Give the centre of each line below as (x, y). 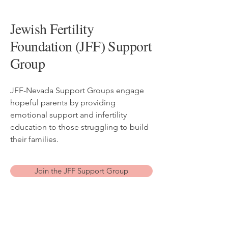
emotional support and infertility (68, 115)
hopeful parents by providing (63, 103)
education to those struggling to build (79, 127)
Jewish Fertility (52, 28)
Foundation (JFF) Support (81, 46)
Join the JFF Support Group (81, 171)
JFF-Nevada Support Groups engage (77, 90)
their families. (34, 139)
